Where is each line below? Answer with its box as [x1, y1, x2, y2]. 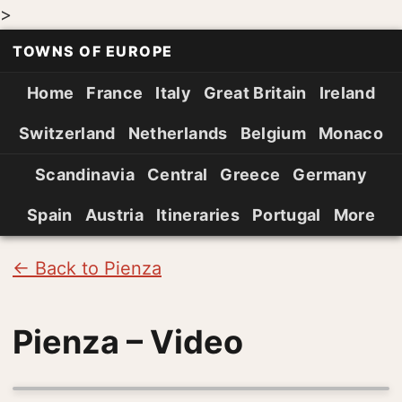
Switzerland [18, 124, 116, 143]
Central [146, 165, 208, 184]
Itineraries [156, 205, 240, 224]
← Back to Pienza [13, 258, 162, 279]
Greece [220, 165, 281, 184]
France [86, 83, 144, 102]
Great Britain [204, 83, 307, 102]
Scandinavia [35, 165, 135, 184]
